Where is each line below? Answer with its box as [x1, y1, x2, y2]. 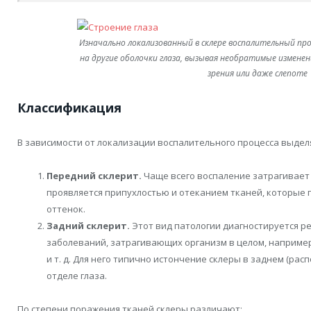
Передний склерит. [47, 169, 142, 182]
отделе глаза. [47, 269, 107, 282]
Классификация [17, 99, 121, 116]
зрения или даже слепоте [208, 67, 308, 80]
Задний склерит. [47, 219, 130, 232]
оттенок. [47, 202, 85, 215]
